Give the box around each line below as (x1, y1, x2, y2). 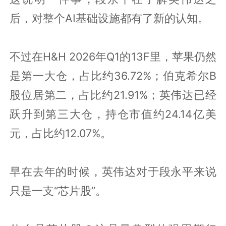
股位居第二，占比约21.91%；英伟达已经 (10, 88, 216, 101)
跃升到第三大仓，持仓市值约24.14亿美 (10, 107, 216, 121)
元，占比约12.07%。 (10, 126, 112, 140)
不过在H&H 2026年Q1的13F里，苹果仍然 (10, 49, 216, 63)
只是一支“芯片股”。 (10, 184, 107, 197)
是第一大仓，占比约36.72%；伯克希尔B (10, 69, 216, 82)
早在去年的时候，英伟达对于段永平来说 (10, 164, 216, 178)
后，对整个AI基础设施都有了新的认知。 (10, 11, 209, 25)
